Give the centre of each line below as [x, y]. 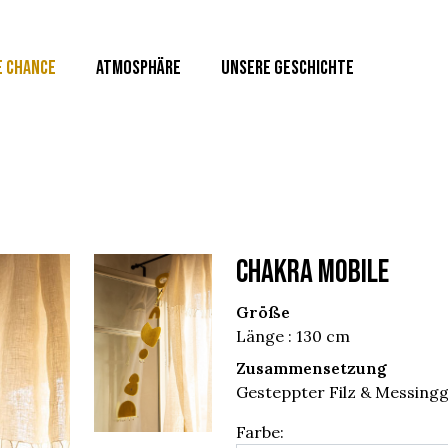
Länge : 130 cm [293, 336]
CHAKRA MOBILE [312, 272]
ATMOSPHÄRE [138, 68]
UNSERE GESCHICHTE [287, 68]
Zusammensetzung [311, 368]
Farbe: [260, 432]
